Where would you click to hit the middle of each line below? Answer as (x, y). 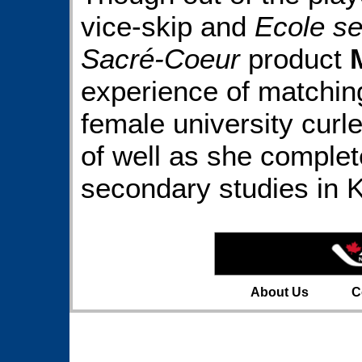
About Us (279, 293)
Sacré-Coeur (160, 58)
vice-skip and (168, 26)
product (295, 58)
